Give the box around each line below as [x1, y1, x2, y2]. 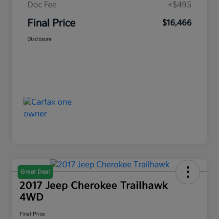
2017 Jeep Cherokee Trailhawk [20, 180, 168, 192]
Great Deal [21, 169, 50, 175]
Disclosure [27, 36, 52, 43]
